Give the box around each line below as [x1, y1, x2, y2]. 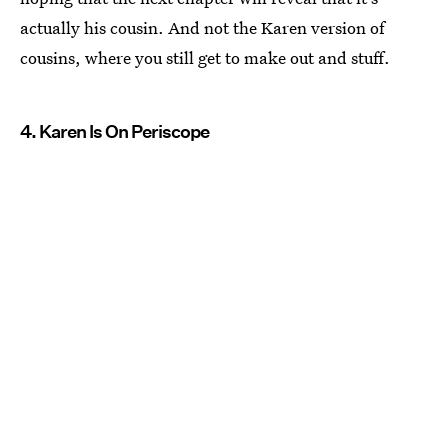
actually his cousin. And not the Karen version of [20, 15, 385, 39]
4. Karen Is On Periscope [20, 120, 209, 142]
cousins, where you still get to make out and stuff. [20, 45, 390, 69]
